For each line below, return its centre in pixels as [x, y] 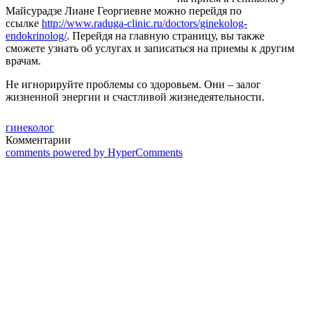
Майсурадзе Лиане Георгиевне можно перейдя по [124, 10]
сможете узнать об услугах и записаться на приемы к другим [150, 48]
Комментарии [38, 140]
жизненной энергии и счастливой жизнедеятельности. [135, 96]
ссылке [24, 23]
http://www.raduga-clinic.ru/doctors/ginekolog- [144, 23]
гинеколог [30, 127]
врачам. [23, 60]
